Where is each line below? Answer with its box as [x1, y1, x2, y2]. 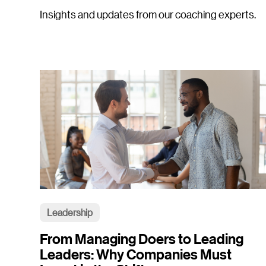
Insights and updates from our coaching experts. [40, 8, 256, 21]
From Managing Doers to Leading [40, 229, 244, 248]
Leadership [47, 205, 93, 218]
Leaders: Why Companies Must [40, 245, 232, 264]
